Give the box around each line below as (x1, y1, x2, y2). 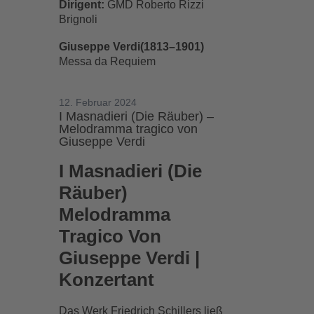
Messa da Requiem (59, 55, 156, 67)
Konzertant (59, 269, 155, 290)
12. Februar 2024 (59, 97, 137, 108)
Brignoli (59, 13, 98, 25)
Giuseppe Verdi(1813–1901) (59, 41, 205, 53)
